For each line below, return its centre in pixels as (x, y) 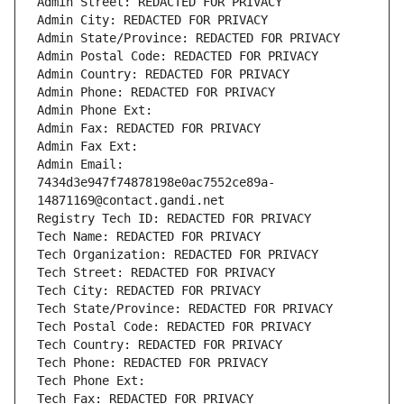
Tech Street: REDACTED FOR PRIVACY (156, 273)
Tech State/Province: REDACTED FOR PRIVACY (185, 309)
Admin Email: (80, 165)
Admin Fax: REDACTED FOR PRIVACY (149, 129)
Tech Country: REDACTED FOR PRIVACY (160, 345)
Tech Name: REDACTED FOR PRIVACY (149, 237)
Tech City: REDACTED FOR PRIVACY (149, 291)
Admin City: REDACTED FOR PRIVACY (152, 20)
